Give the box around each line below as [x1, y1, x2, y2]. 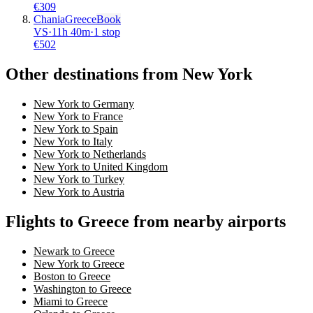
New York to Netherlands [34, 148, 146, 161]
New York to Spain [34, 123, 118, 136]
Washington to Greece [34, 283, 131, 296]
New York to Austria [34, 186, 124, 198]
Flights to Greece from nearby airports [6, 212, 286, 231]
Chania [34, 13, 65, 26]
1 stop [94, 26, 120, 38]
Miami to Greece [34, 296, 108, 308]
